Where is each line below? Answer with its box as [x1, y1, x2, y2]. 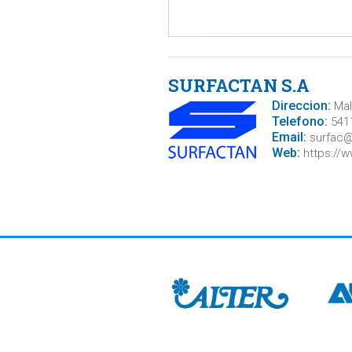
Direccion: [271, 98, 331, 113]
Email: [271, 130, 306, 145]
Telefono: [271, 114, 328, 129]
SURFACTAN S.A [167, 74, 310, 97]
